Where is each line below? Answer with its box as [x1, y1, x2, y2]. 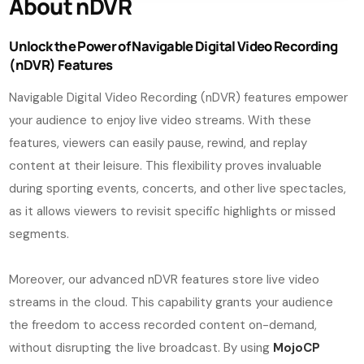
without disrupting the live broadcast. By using [9, 339, 274, 356]
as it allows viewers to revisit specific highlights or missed [9, 202, 336, 219]
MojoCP [273, 339, 321, 356]
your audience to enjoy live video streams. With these [9, 111, 312, 128]
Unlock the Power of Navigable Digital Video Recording [9, 36, 338, 55]
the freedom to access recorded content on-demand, [9, 316, 318, 333]
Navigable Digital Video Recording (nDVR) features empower [9, 89, 349, 106]
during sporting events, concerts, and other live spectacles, [9, 180, 347, 197]
